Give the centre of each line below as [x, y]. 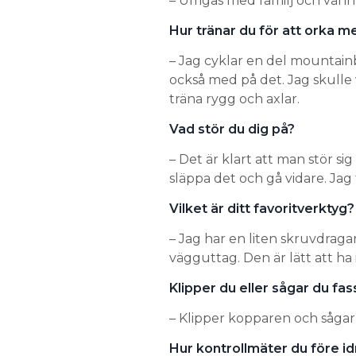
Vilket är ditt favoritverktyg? [261, 208]
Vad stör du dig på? [232, 129]
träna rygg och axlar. [236, 99]
